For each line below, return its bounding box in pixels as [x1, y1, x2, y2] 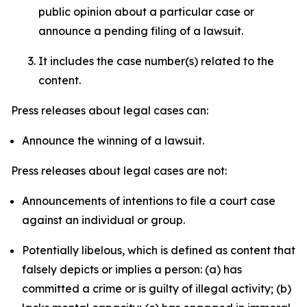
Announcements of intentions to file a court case [22, 194, 275, 208]
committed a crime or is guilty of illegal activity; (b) [22, 282, 291, 295]
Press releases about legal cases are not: [11, 164, 227, 177]
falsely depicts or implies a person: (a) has [22, 262, 242, 276]
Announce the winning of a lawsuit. [22, 134, 204, 147]
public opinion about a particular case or [38, 5, 254, 19]
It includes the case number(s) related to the [38, 54, 274, 68]
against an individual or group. [22, 213, 185, 227]
